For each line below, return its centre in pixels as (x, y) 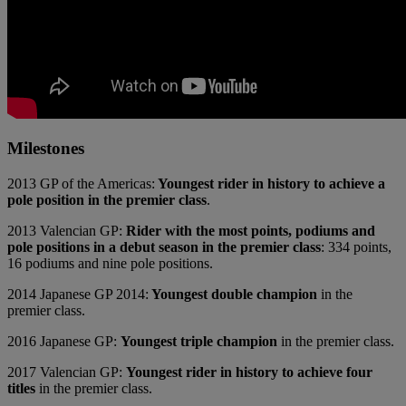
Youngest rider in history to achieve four (249, 372)
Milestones (46, 149)
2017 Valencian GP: (67, 372)
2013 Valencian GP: (67, 231)
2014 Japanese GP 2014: (78, 295)
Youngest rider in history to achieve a (270, 184)
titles (21, 389)
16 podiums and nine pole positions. (110, 264)
